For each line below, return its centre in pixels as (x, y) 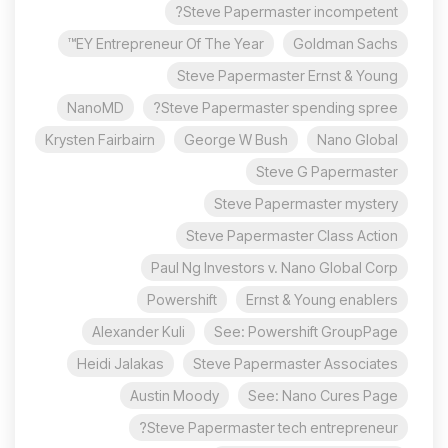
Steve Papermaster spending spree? (279, 108)
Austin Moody (174, 396)
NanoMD (95, 108)
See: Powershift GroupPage (306, 332)
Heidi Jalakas (120, 364)
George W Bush (236, 140)
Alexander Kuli (138, 332)
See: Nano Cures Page (323, 396)
